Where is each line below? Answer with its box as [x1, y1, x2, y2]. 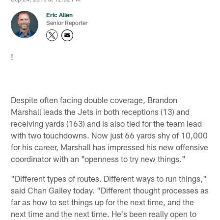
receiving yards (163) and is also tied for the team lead [11, 118, 202, 128]
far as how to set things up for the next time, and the [11, 196, 194, 207]
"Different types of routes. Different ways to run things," [11, 173, 207, 183]
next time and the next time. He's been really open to [11, 208, 197, 219]
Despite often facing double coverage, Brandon [11, 94, 178, 105]
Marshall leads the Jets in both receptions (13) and [11, 106, 190, 116]
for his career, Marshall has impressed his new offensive [11, 141, 209, 152]
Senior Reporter [46, 19, 88, 27]
